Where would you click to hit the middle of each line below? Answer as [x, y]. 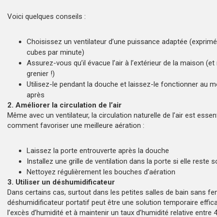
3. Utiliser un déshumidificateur [61, 182]
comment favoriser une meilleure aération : [76, 125]
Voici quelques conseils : [46, 16]
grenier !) [41, 73]
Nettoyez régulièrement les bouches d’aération [101, 172]
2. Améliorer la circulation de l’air [64, 105]
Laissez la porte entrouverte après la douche [98, 150]
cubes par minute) [55, 52]
